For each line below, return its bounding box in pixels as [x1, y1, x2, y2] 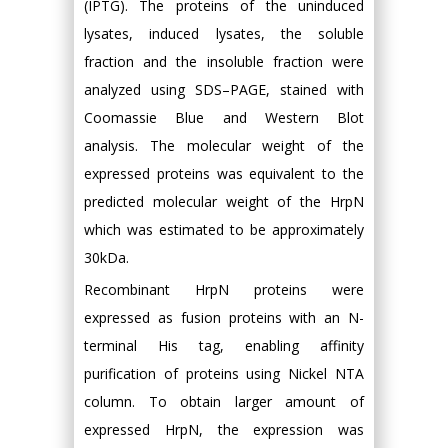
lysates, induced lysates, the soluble [84, 24, 364, 43]
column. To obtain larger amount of [84, 392, 364, 411]
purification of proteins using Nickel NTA [84, 364, 364, 383]
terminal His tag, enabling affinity [84, 336, 364, 355]
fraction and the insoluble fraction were [84, 52, 364, 71]
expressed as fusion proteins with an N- [84, 308, 364, 327]
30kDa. [84, 248, 129, 267]
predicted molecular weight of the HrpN [84, 192, 364, 211]
